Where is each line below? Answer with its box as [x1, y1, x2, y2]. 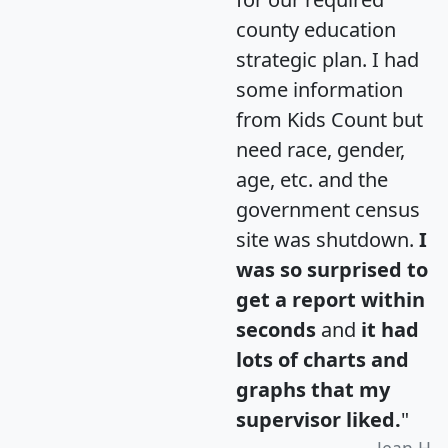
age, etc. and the [236, 166, 388, 194]
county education [236, 16, 396, 44]
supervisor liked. [236, 406, 401, 434]
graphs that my [236, 376, 390, 404]
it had [361, 316, 419, 344]
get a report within [236, 286, 425, 314]
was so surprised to [236, 256, 428, 284]
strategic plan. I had [236, 46, 419, 74]
